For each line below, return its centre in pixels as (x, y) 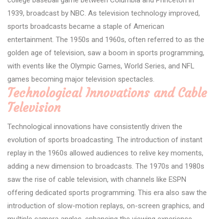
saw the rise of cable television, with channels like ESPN (97, 179)
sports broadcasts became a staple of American (86, 26)
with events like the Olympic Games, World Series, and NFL (101, 66)
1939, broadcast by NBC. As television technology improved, (104, 13)
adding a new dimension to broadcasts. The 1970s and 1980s (106, 166)
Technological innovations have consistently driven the (95, 126)
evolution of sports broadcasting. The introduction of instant (105, 140)
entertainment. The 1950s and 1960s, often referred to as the (106, 39)
